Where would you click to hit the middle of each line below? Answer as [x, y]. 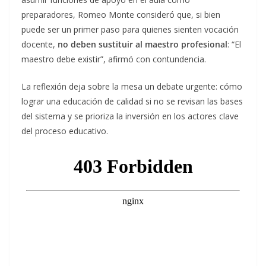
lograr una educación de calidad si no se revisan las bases [132, 102]
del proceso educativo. [65, 131]
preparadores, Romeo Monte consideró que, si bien [121, 15]
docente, [39, 45]
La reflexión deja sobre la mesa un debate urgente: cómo [132, 87]
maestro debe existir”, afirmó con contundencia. [114, 59]
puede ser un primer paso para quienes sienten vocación [130, 30]
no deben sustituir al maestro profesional [142, 45]
